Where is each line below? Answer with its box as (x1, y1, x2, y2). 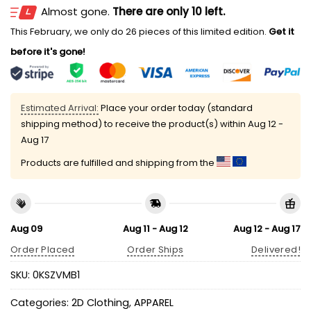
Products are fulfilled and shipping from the (21, 156, 217, 170)
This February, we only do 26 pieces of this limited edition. (10, 25, 267, 39)
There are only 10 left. (112, 4, 225, 19)
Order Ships (127, 243, 184, 257)
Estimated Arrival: (21, 101, 99, 115)
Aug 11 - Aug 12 (122, 221, 188, 235)
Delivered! (251, 243, 301, 257)
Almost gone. (41, 4, 112, 19)
